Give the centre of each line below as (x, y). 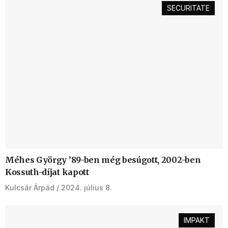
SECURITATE (188, 8)
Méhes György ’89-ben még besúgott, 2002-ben (103, 160)
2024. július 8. (87, 187)
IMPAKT (197, 220)
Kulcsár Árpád (30, 187)
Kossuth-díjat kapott (47, 172)
